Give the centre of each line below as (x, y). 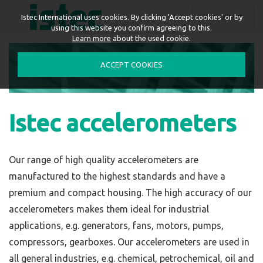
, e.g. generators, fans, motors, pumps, (142, 225)
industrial (189, 209)
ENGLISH (220, 17)
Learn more (92, 38)
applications (35, 225)
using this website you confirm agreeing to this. (131, 28)
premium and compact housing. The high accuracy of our (130, 193)
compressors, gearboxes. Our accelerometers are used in (129, 242)
